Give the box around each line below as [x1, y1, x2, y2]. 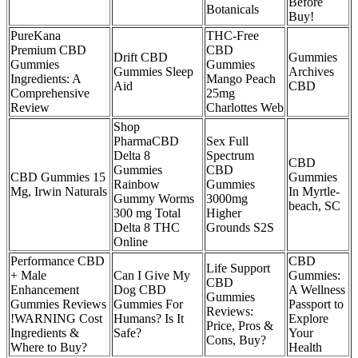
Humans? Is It [113, 312, 184, 326]
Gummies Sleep [113, 65, 193, 79]
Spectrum [206, 149, 254, 163]
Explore [288, 312, 328, 326]
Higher [206, 206, 241, 221]
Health [288, 340, 322, 355]
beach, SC [288, 199, 340, 213]
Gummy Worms [113, 192, 194, 206]
